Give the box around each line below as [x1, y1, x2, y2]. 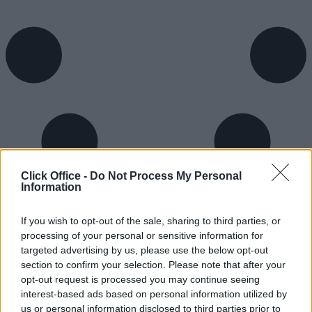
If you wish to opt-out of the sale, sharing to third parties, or [21, 214, 281, 226]
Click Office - [21, 169, 90, 182]
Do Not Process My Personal [90, 169, 242, 182]
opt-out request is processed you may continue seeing [21, 273, 260, 285]
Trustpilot [6, 294, 47, 306]
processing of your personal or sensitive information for [21, 229, 263, 241]
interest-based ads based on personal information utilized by [21, 288, 287, 299]
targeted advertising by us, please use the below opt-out [21, 244, 268, 256]
